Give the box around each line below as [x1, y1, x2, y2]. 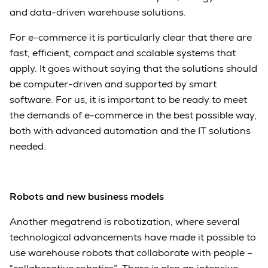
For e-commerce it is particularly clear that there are [10, 31, 252, 44]
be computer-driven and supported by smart [10, 77, 217, 90]
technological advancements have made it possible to [10, 230, 256, 243]
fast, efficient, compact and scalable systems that [10, 46, 236, 59]
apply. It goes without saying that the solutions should [10, 62, 257, 75]
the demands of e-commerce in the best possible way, [10, 108, 257, 121]
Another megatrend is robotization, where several [10, 215, 240, 228]
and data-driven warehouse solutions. [10, 5, 186, 19]
